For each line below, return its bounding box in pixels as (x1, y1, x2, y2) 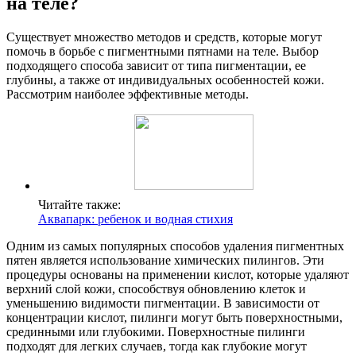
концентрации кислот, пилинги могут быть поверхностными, (6, 310, 342, 324)
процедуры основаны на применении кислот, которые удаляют (6, 267, 349, 281)
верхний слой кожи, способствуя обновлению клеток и (6, 281, 306, 296)
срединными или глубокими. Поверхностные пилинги (6, 324, 305, 339)
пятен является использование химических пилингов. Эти (6, 253, 324, 267)
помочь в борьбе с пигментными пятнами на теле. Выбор (6, 44, 319, 58)
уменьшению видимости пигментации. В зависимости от (6, 296, 319, 310)
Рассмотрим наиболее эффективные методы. (6, 87, 249, 101)
